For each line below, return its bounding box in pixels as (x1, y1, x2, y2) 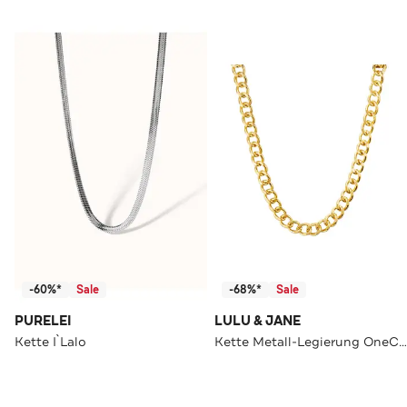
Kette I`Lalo (15, 333, 86, 350)
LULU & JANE (214, 312, 301, 330)
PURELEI (15, 312, 72, 330)
